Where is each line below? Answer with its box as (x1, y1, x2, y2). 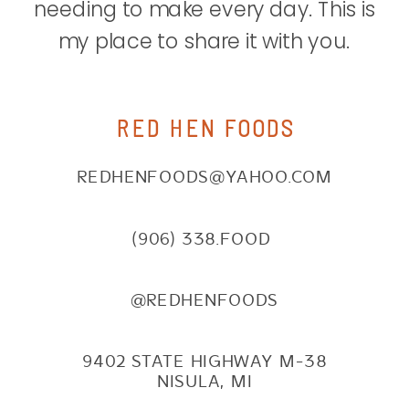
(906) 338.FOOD (131, 228, 278, 249)
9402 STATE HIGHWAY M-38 (82, 351, 327, 372)
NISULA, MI (157, 372, 252, 393)
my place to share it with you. (58, 26, 351, 57)
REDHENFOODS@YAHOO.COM (77, 167, 332, 188)
